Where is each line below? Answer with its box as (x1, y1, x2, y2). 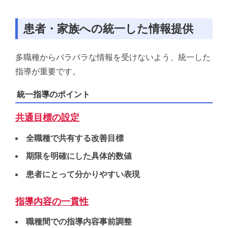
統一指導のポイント (17, 90, 91, 99)
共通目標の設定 (15, 112, 79, 123)
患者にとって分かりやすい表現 (25, 169, 140, 179)
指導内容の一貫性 (15, 196, 89, 207)
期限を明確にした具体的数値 (25, 152, 132, 161)
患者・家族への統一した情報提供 (23, 22, 193, 35)
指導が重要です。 (15, 67, 80, 76)
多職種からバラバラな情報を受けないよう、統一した (15, 53, 211, 62)
